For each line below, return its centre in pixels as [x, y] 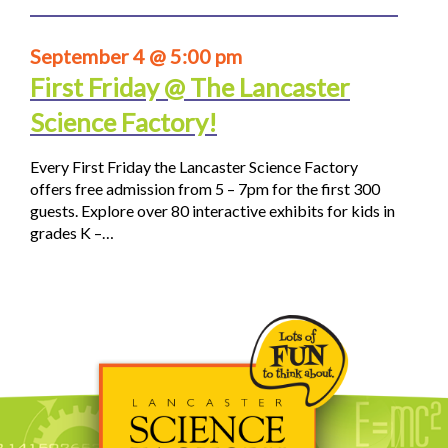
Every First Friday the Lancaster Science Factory [194, 166]
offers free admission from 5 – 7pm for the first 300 [205, 188]
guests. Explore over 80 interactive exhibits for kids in [212, 210]
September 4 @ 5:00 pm [136, 55]
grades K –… [72, 232]
